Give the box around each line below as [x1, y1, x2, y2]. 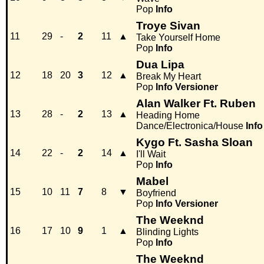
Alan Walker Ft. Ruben [136, 97, 256, 110]
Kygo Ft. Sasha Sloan [136, 136, 253, 149]
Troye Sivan [136, 19, 200, 32]
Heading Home [136, 110, 200, 121]
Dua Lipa [136, 58, 184, 71]
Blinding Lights [136, 227, 199, 237]
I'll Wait [136, 149, 166, 160]
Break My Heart [136, 71, 201, 82]
